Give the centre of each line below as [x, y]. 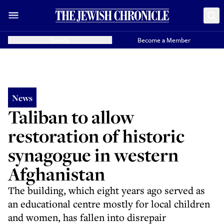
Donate [60, 40]
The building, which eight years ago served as [106, 190]
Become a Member [164, 40]
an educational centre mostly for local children [109, 204]
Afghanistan [56, 174]
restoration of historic [96, 136]
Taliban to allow [71, 117]
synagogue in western [93, 155]
